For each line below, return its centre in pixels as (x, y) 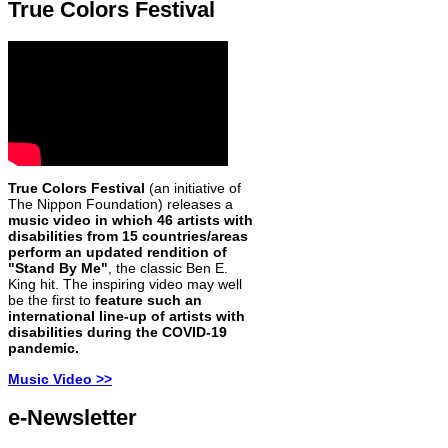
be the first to (51, 300)
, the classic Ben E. (168, 268)
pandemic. (43, 348)
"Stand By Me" (58, 268)
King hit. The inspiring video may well (125, 284)
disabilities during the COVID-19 (117, 332)
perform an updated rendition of (117, 252)
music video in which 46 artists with (130, 220)
